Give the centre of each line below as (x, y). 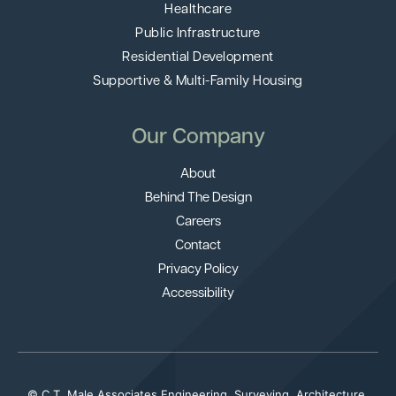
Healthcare (198, 10)
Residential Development (198, 58)
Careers (198, 222)
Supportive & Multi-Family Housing (198, 82)
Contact (198, 246)
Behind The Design (198, 198)
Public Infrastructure (198, 34)
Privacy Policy (198, 270)
